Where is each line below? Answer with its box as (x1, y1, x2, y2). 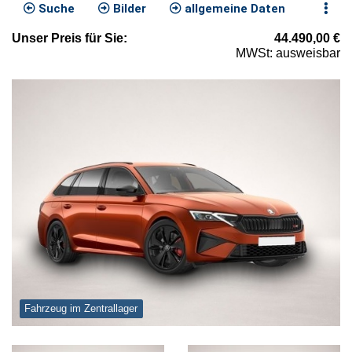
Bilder (110, 2, 146, 16)
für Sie (82, 31, 123, 46)
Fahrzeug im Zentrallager (24, 302, 138, 315)
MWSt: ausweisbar (236, 46, 340, 60)
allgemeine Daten (181, 2, 285, 16)
